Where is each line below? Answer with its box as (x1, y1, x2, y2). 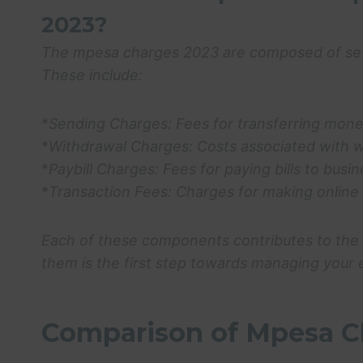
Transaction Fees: (49, 182, 172, 200)
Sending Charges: (49, 114, 172, 132)
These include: (41, 66, 143, 83)
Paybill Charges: (49, 160, 159, 177)
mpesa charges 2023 (73, 43, 219, 61)
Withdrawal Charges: (49, 137, 193, 155)
